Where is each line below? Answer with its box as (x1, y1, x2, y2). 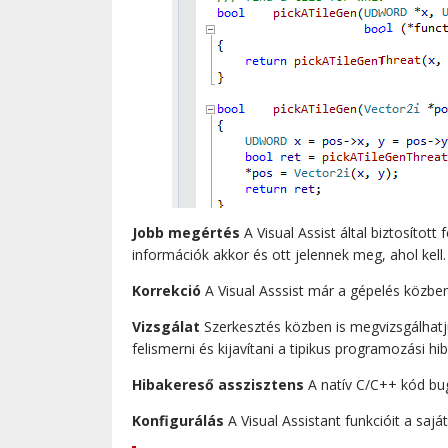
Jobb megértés (132, 222, 240, 242)
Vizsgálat (132, 316, 200, 336)
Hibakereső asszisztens (132, 374, 304, 394)
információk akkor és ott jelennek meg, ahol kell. (132, 244, 446, 264)
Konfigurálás (132, 410, 224, 430)
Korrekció (132, 280, 201, 300)
